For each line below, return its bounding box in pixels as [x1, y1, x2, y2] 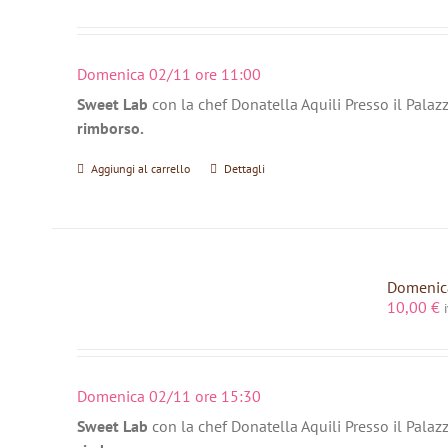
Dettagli [223, 161, 265, 177]
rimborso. [76, 118, 144, 139]
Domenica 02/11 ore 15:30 [76, 385, 261, 406]
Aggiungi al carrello [90, 161, 190, 177]
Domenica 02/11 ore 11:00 [76, 63, 261, 84]
